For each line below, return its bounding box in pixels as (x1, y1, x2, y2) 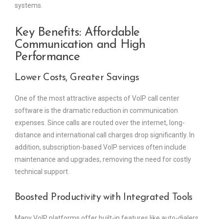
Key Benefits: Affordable (15, 26, 139, 39)
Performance (15, 50, 80, 63)
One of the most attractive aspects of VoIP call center (15, 94, 179, 102)
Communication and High (15, 38, 146, 51)
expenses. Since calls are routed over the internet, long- (15, 118, 185, 127)
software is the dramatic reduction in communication (15, 106, 178, 114)
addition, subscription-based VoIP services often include (15, 143, 186, 151)
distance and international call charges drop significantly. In (15, 131, 195, 139)
